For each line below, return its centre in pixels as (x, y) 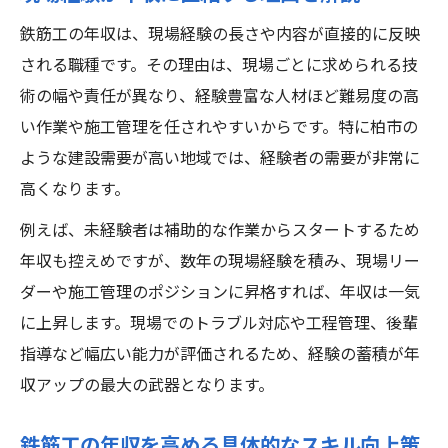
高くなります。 (75, 190)
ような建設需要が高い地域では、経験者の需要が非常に (220, 159)
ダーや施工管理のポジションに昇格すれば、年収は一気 (220, 293)
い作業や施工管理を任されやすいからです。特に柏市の (219, 128)
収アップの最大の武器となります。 (147, 386)
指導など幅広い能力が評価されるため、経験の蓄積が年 (220, 355)
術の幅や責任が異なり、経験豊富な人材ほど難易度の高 (219, 97)
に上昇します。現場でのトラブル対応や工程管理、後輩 (219, 324)
